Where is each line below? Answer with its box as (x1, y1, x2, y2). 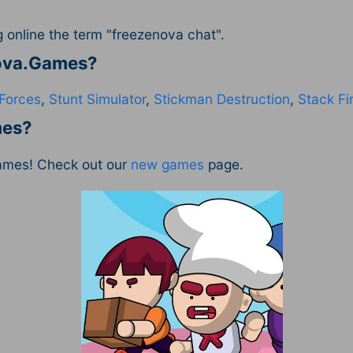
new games (131, 155, 205, 173)
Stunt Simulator (49, 91, 147, 108)
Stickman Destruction (154, 91, 291, 108)
